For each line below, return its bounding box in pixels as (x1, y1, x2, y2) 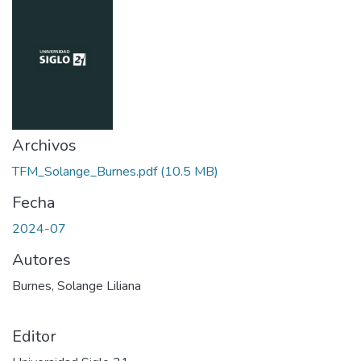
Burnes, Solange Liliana (12, 276, 141, 295)
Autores (12, 248, 71, 271)
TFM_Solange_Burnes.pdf (12, 162, 157, 180)
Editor (12, 325, 56, 347)
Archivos (12, 134, 77, 156)
